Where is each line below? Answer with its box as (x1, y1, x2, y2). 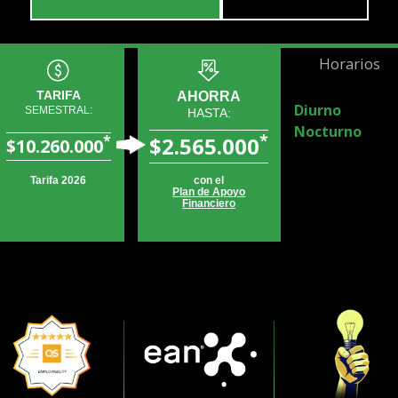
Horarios (319, 53, 381, 75)
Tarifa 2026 (30, 174, 87, 187)
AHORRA (177, 89, 242, 105)
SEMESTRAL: (24, 104, 92, 117)
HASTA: (187, 106, 231, 121)
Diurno (293, 100, 341, 121)
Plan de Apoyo (172, 186, 246, 199)
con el (194, 174, 225, 187)
